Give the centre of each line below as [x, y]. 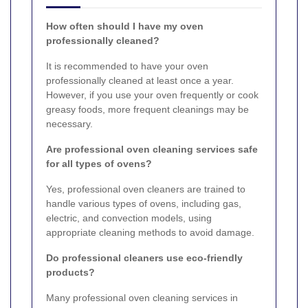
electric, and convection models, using [129, 218]
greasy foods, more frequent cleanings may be [147, 109]
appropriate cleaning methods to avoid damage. [150, 232]
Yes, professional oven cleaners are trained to [146, 189]
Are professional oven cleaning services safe [152, 149]
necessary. [69, 123]
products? [70, 272]
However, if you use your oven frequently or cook [152, 95]
